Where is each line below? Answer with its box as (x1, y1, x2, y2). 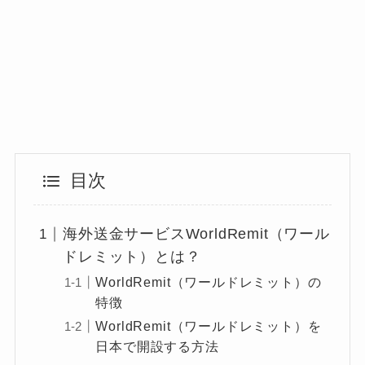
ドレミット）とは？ (63, 248, 201, 266)
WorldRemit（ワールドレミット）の (95, 274, 322, 289)
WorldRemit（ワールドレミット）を (95, 318, 322, 333)
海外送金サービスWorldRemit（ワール (63, 226, 330, 243)
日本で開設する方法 (95, 338, 219, 354)
